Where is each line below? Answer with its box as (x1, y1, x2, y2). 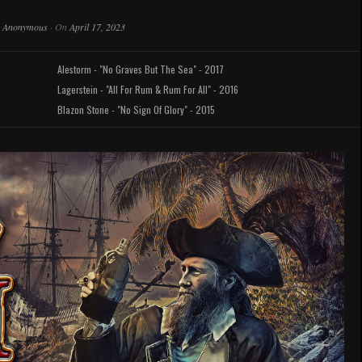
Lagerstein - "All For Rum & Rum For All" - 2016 (57, 82, 238, 96)
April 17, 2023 (69, 20, 125, 33)
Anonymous (2, 20, 48, 33)
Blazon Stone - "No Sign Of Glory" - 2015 (57, 103, 215, 116)
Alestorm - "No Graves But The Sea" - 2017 (57, 62, 224, 76)
